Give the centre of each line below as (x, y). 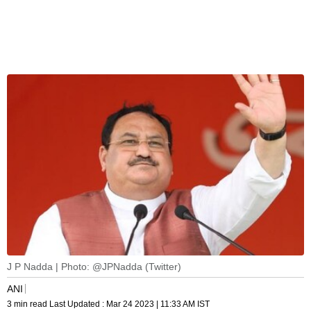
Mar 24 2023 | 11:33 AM (151, 304)
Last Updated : (78, 304)
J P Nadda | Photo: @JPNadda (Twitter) (94, 267)
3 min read (28, 304)
